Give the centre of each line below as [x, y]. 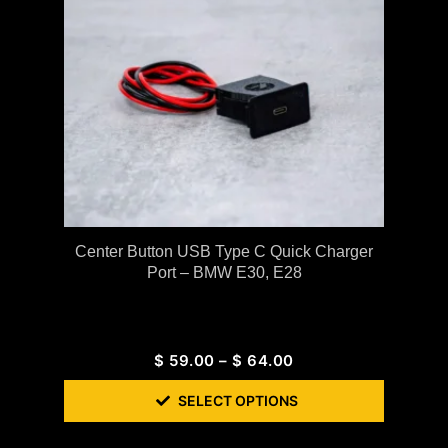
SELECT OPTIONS [238, 401]
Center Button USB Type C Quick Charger [224, 252]
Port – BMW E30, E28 [224, 273]
